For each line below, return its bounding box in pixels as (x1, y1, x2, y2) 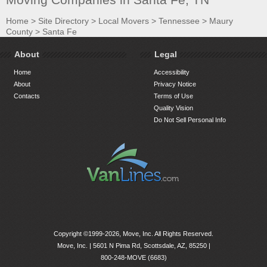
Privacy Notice (154, 80, 197, 88)
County (6, 27, 33, 37)
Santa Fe (42, 27, 77, 37)
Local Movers (98, 16, 149, 26)
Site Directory (38, 16, 89, 26)
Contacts (14, 92, 40, 100)
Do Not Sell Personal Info (154, 116, 226, 124)
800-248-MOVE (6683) (100, 254, 167, 262)
